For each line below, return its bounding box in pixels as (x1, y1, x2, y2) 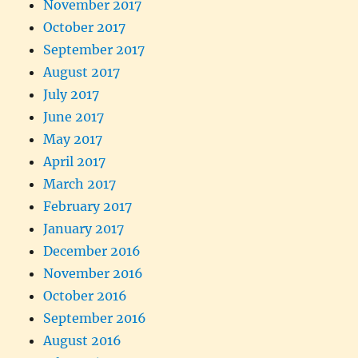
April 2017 (43, 153, 106, 169)
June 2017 (43, 108, 105, 125)
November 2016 (43, 265, 144, 281)
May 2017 (43, 130, 103, 147)
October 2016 (43, 287, 128, 304)
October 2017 (43, 18, 126, 35)
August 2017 (43, 63, 121, 80)
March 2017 (43, 175, 117, 192)
